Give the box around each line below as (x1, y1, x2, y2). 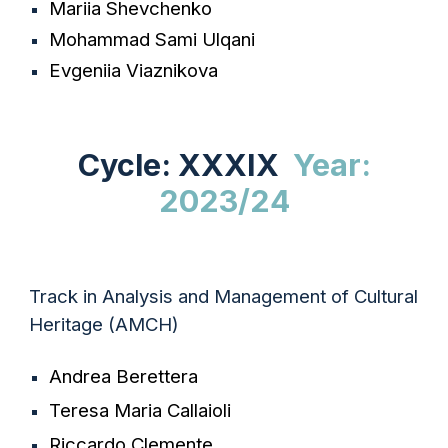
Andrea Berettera (49, 365, 199, 388)
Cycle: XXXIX (77, 146, 293, 183)
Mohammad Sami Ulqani (49, 28, 256, 51)
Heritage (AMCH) (29, 313, 180, 336)
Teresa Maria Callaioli (49, 399, 232, 422)
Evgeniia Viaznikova (49, 59, 219, 82)
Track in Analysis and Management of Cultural (29, 285, 419, 308)
